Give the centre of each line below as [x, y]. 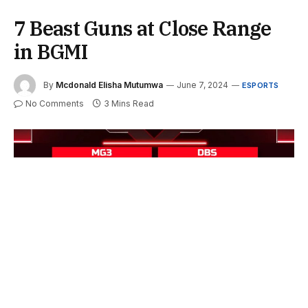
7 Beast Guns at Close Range [143, 29]
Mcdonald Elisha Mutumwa [109, 85]
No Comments [55, 104]
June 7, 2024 [202, 85]
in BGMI [51, 52]
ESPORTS [261, 85]
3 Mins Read [129, 104]
